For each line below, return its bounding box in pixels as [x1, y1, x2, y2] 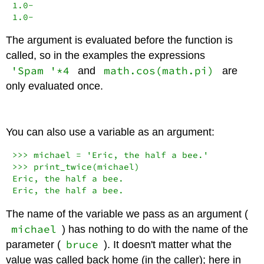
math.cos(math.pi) [103, 64, 214, 78]
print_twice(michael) [28, 161, 140, 172]
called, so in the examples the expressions [6, 49, 206, 62]
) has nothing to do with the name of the [61, 223, 248, 235]
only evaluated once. [6, 80, 104, 93]
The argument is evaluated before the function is [6, 34, 233, 47]
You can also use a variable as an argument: [6, 126, 215, 138]
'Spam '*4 [11, 64, 70, 78]
